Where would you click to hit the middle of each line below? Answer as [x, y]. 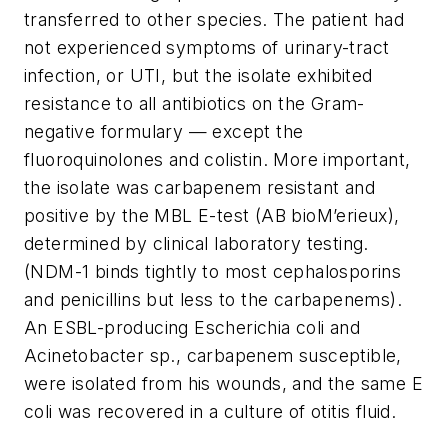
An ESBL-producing [109, 328]
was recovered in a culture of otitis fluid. [227, 412]
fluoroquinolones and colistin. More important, [217, 160]
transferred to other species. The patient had [214, 20]
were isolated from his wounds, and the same [218, 384]
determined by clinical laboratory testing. [196, 244]
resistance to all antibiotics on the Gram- [194, 104]
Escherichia [245, 328]
